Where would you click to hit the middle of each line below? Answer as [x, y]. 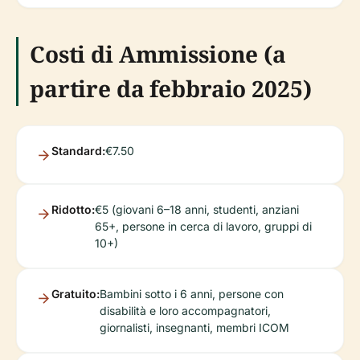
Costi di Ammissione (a [158, 54]
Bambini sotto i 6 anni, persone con [192, 294]
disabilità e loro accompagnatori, [185, 311]
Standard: [78, 151]
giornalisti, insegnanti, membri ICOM [194, 328]
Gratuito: [76, 294]
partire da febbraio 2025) [171, 89]
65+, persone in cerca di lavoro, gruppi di [203, 227]
